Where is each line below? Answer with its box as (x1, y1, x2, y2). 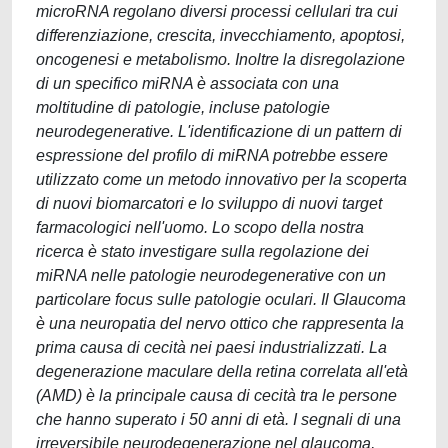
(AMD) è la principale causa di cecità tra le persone (36, 387, 397, 404)
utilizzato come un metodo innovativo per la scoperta (36, 171, 407, 188)
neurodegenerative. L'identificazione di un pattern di (36, 123, 402, 140)
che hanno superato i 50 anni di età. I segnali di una (36, 411, 401, 428)
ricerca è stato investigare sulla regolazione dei (36, 243, 369, 260)
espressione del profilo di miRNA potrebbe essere (36, 147, 388, 164)
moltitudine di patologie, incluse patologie (36, 99, 330, 116)
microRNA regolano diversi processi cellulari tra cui (36, 3, 398, 20)
